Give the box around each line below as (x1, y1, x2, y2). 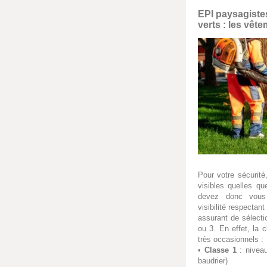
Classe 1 (204, 245, 237, 254)
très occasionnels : (198, 234, 263, 244)
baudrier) (198, 256, 228, 265)
